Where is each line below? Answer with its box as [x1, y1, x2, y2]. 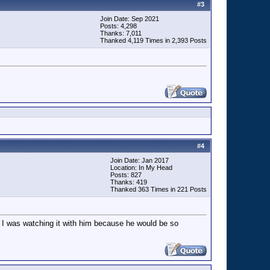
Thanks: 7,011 [100, 30, 142, 37]
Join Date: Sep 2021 [100, 15, 159, 22]
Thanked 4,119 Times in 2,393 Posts [100, 37, 207, 44]
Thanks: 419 [110, 178, 147, 186]
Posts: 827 [110, 171, 142, 178]
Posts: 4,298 [100, 22, 137, 30]
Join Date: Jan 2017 [110, 157, 169, 164]
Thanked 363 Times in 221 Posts [110, 186, 207, 193]
